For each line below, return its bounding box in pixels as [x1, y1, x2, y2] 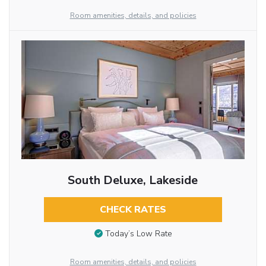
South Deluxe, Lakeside [68, 172, 198, 188]
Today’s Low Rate [104, 228, 172, 240]
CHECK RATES [99, 202, 166, 216]
